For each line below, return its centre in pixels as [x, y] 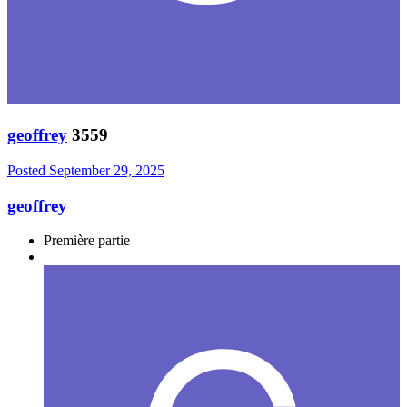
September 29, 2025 [107, 170]
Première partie [87, 241]
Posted [28, 170]
